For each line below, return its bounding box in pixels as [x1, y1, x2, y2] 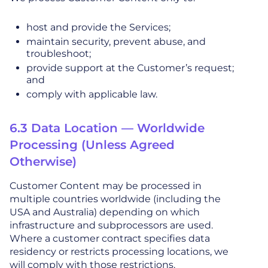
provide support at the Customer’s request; [26, 62, 234, 74]
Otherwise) [10, 154, 77, 169]
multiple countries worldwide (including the [10, 193, 221, 205]
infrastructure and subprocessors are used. [10, 220, 213, 232]
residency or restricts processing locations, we [10, 246, 229, 258]
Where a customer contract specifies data [10, 233, 210, 245]
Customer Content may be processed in [10, 180, 202, 192]
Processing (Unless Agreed [10, 138, 175, 153]
